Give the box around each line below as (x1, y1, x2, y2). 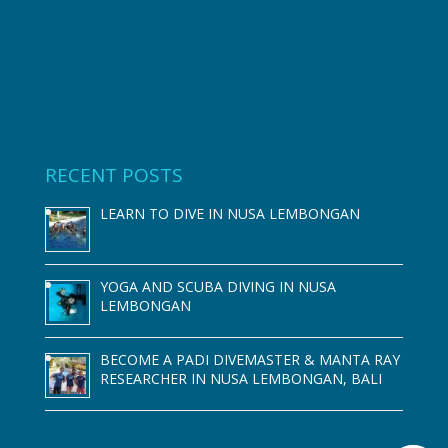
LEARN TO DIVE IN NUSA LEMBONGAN (99, 204, 360, 224)
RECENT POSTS (44, 162, 183, 189)
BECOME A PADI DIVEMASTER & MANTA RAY (99, 350, 400, 370)
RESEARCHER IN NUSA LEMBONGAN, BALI (99, 369, 382, 389)
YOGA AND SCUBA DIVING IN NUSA (99, 277, 336, 297)
